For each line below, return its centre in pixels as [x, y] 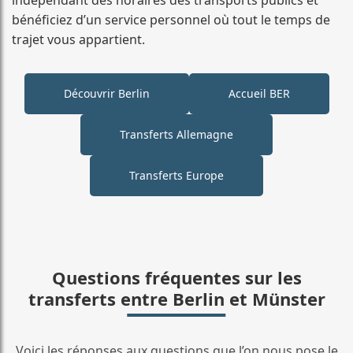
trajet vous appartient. [78, 39]
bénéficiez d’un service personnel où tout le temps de [171, 19]
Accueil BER [259, 93]
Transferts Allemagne [176, 134]
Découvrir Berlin [106, 93]
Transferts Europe [176, 175]
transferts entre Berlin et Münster [176, 298]
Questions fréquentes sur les [176, 277]
